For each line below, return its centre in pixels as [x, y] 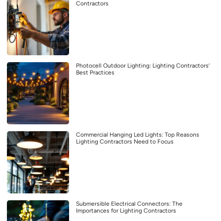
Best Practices [95, 73]
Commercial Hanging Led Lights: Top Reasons [138, 135]
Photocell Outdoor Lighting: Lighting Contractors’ [143, 66]
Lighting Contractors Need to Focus [125, 142]
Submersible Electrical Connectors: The [129, 204]
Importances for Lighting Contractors [126, 211]
